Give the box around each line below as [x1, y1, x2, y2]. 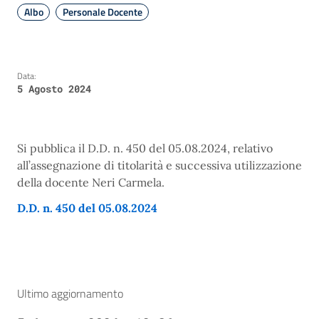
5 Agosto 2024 [17, 82, 91, 96]
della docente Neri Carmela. [17, 175, 164, 190]
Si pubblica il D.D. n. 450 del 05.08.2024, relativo [17, 141, 273, 156]
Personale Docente [62, 4, 142, 20]
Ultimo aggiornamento [17, 285, 123, 303]
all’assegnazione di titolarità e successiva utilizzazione [17, 158, 302, 173]
